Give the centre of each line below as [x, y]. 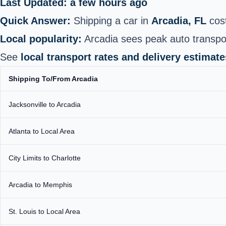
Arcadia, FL [179, 20]
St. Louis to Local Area [44, 211]
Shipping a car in [111, 20]
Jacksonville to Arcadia [45, 104]
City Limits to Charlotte [45, 158]
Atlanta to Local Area [42, 131]
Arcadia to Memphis [40, 184]
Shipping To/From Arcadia [53, 78]
